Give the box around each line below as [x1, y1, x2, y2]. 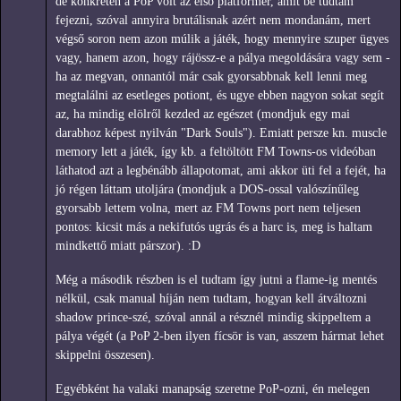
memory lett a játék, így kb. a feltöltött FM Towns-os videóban [55, 144, 376, 158]
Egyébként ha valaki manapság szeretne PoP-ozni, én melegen [55, 381, 370, 396]
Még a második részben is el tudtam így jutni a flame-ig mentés [55, 272, 377, 286]
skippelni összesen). [55, 347, 155, 362]
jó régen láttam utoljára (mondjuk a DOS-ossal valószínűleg [55, 182, 359, 196]
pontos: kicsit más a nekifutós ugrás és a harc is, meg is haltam [55, 219, 372, 234]
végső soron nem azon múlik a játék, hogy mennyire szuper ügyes [55, 31, 388, 46]
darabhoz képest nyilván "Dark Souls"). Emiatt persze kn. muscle [55, 125, 387, 140]
